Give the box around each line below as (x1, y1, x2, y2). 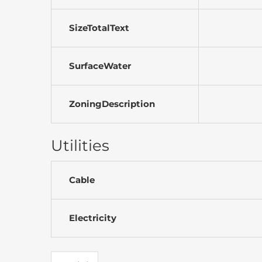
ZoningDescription (69, 98, 155, 110)
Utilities (51, 136, 109, 156)
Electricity (69, 212, 116, 224)
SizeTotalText (69, 22, 129, 34)
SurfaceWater (69, 60, 131, 72)
